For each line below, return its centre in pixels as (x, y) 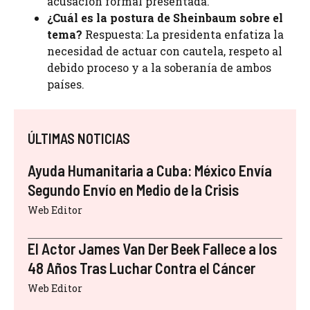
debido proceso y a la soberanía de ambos (159, 68)
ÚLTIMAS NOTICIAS (79, 139)
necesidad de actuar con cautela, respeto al (165, 51)
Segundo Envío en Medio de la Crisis (133, 190)
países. (66, 84)
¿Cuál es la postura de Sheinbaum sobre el (165, 18)
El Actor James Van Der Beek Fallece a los (152, 249)
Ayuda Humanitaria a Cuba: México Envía (150, 171)
